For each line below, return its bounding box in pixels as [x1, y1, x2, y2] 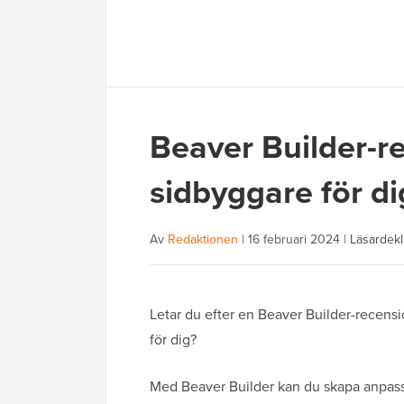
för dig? [150, 329, 197, 350]
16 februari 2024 [248, 230, 340, 249]
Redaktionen [168, 230, 238, 249]
